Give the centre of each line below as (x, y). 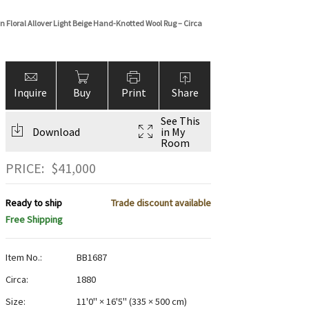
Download (56, 132)
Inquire (31, 92)
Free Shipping (34, 220)
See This (180, 121)
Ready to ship (33, 203)
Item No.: (23, 258)
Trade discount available (161, 203)
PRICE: (24, 168)
